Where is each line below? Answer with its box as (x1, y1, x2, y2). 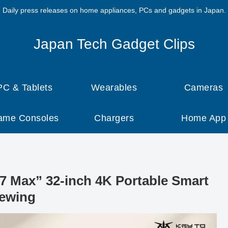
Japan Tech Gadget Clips (33, 36, 195, 52)
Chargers (94, 112, 134, 123)
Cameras (184, 82, 223, 93)
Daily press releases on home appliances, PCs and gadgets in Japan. (2, 6, 226, 15)
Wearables (91, 82, 137, 93)
